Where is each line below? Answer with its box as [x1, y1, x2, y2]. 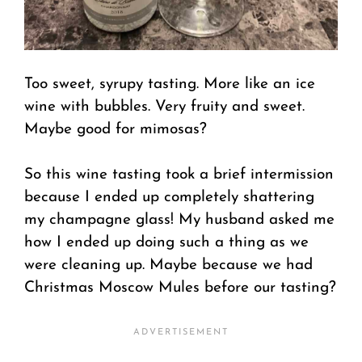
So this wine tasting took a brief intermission [24, 167, 334, 183]
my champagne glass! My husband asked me [24, 213, 335, 229]
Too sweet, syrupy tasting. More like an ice [24, 76, 315, 92]
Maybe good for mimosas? [24, 121, 207, 137]
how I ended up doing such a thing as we [24, 235, 309, 251]
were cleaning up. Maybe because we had [24, 258, 313, 274]
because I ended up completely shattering [24, 190, 314, 206]
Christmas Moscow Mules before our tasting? [24, 280, 336, 297]
